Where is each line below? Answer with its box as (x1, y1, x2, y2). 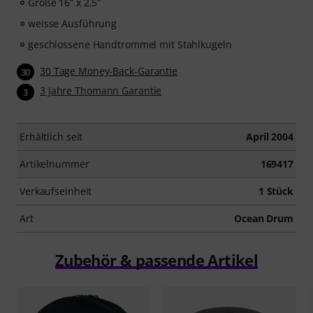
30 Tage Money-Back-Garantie (40, 64, 178, 78)
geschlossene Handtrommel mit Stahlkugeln (28, 38, 232, 51)
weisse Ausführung (28, 17, 117, 30)
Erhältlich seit (20, 129, 83, 143)
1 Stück (258, 184, 293, 198)
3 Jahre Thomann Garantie (40, 84, 162, 98)
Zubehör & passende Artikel (54, 249, 259, 270)
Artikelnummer (20, 156, 89, 170)
